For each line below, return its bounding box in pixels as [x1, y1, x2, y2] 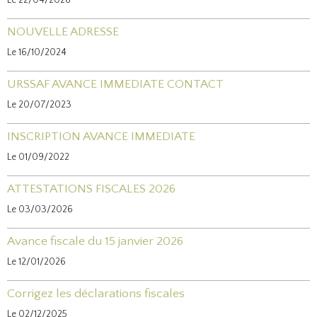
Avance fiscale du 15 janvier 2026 [7, 234, 183, 248]
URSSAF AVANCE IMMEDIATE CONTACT [7, 77, 224, 91]
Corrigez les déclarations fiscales [7, 287, 185, 301]
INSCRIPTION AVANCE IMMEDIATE [7, 129, 195, 144]
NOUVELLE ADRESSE [7, 25, 119, 39]
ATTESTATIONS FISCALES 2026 [7, 182, 175, 196]
